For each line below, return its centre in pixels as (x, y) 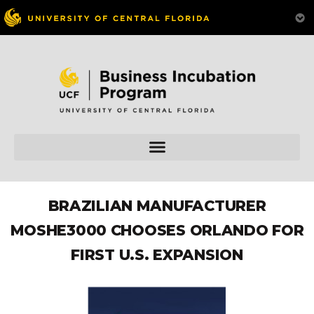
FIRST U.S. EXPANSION (157, 255)
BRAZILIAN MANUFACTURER (157, 206)
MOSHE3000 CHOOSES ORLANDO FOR (157, 231)
